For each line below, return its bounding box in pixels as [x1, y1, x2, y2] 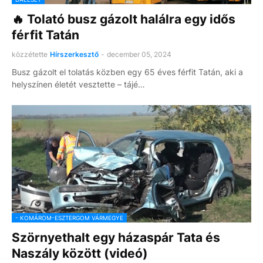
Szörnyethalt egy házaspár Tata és [12, 230, 220, 245]
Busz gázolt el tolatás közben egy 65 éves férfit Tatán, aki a [12, 67, 243, 77]
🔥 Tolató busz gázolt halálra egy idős [12, 12, 235, 26]
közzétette [12, 50, 48, 59]
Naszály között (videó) [12, 246, 148, 261]
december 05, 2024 [107, 50, 171, 59]
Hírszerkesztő [50, 50, 99, 59]
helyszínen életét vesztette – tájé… [12, 79, 145, 89]
